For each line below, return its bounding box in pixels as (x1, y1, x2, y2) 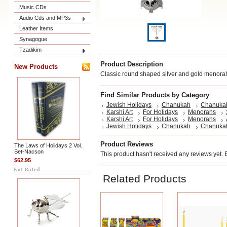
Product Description (100, 60, 163, 68)
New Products (14, 63, 58, 70)
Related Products (103, 173, 186, 184)
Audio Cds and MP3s (19, 15, 71, 21)
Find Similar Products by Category (100, 91, 209, 99)
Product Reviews (100, 140, 153, 148)
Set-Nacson (14, 148, 44, 155)
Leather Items (19, 25, 53, 31)
